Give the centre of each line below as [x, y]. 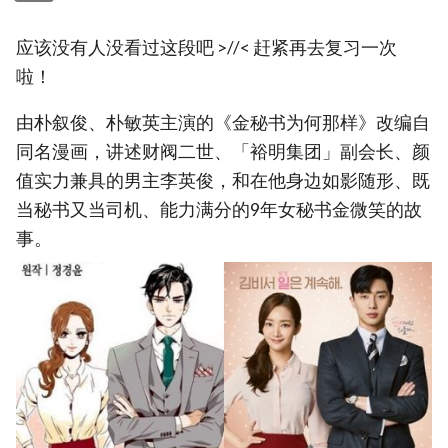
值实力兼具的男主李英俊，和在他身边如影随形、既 [223, 181]
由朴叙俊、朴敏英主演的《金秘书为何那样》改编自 [223, 123]
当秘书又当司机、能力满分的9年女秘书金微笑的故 [219, 210]
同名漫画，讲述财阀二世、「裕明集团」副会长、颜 [223, 152]
